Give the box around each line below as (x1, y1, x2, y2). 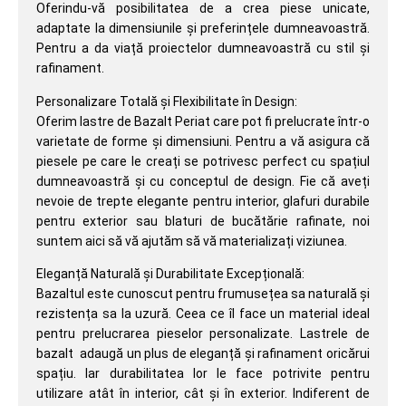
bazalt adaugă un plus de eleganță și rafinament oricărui (36, 345, 370, 361)
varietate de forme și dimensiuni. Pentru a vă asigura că (36, 133, 370, 149)
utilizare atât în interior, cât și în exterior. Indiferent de (36, 385, 370, 401)
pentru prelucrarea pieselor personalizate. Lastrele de (36, 325, 370, 341)
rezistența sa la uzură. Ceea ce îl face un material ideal (36, 305, 370, 321)
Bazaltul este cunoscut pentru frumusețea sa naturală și (36, 285, 370, 301)
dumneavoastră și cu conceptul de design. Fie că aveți (36, 173, 370, 188)
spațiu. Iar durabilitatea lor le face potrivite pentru (36, 365, 370, 381)
